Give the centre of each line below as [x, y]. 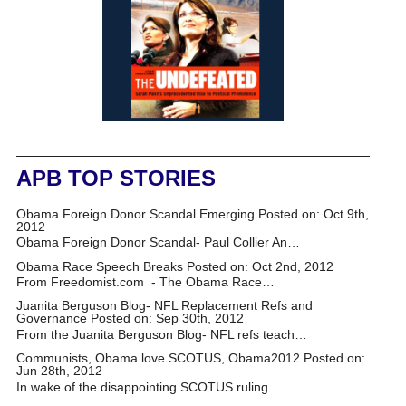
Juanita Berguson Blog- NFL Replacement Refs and [164, 306]
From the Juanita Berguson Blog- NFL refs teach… [161, 335]
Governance [51, 319]
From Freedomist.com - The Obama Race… [145, 282]
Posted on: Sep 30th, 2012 [167, 319]
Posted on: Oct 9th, [313, 213]
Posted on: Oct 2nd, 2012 [260, 266]
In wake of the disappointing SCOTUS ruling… [148, 387]
